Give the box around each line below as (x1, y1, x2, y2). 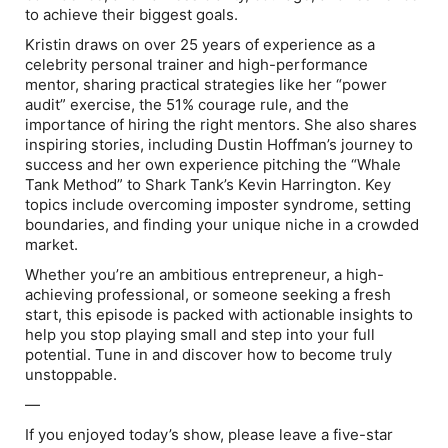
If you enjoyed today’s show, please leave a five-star (25, 425, 393, 444)
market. (25, 235, 78, 254)
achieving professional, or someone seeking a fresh (25, 285, 391, 304)
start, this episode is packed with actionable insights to (25, 305, 413, 324)
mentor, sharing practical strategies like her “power (25, 75, 387, 94)
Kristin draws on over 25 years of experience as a (25, 35, 375, 54)
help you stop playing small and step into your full (25, 325, 375, 344)
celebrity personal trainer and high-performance (25, 55, 368, 74)
